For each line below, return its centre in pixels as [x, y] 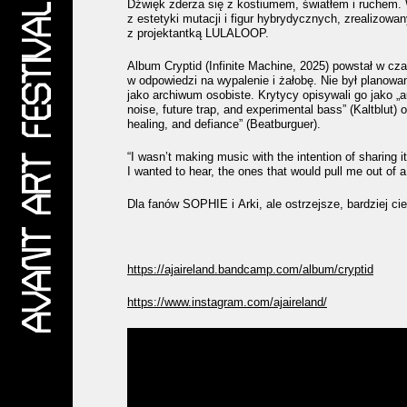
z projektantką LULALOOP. [198, 33]
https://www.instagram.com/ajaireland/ [227, 302]
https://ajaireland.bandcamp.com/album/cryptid [250, 269]
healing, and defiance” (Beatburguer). [224, 124]
